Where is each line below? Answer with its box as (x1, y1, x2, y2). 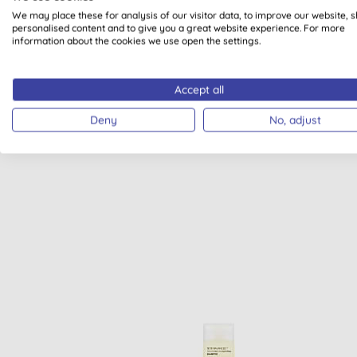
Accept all (175, 82, 224, 96)
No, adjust (269, 112, 321, 127)
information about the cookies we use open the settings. (12, 34, 261, 47)
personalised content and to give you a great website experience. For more (12, 22, 345, 34)
